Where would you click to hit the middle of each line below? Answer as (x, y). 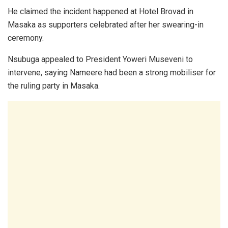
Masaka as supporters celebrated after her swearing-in (106, 25)
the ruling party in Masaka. (54, 86)
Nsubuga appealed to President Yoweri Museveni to (100, 60)
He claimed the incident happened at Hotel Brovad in (101, 12)
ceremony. (26, 38)
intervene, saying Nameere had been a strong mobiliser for (112, 73)
